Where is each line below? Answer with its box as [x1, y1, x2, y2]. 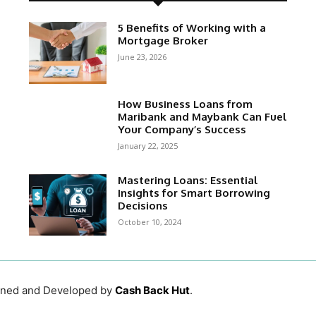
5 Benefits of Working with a [117, 21, 266, 35]
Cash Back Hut [114, 284, 190, 298]
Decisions [117, 198, 168, 212]
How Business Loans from [117, 97, 253, 111]
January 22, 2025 [117, 140, 178, 152]
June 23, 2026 [117, 51, 166, 63]
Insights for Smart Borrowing [117, 186, 270, 200]
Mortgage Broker [117, 34, 208, 48]
